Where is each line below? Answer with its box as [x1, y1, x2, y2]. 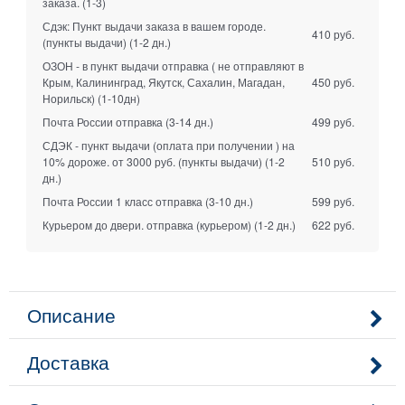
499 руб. [312, 113, 355, 129]
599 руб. [312, 193, 355, 209]
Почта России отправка [42, 113, 163, 129]
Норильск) [42, 89, 95, 106]
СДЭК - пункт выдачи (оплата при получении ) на [42, 137, 295, 153]
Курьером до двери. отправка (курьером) [42, 216, 251, 232]
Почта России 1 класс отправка [42, 193, 202, 209]
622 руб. [312, 216, 355, 232]
